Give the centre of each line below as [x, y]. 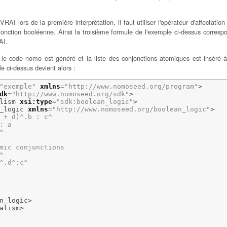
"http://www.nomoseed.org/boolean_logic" [131, 109]
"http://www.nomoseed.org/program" [131, 86]
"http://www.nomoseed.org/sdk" [70, 94]
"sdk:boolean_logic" [94, 101]
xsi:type [36, 101]
